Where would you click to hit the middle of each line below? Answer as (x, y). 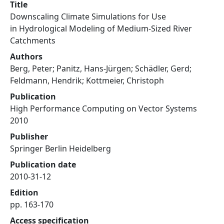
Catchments (33, 40)
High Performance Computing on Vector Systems (103, 108)
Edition (24, 192)
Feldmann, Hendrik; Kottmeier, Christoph (87, 80)
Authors (26, 56)
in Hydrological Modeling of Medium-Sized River (101, 28)
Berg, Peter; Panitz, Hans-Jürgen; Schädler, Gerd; (101, 68)
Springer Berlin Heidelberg (60, 148)
